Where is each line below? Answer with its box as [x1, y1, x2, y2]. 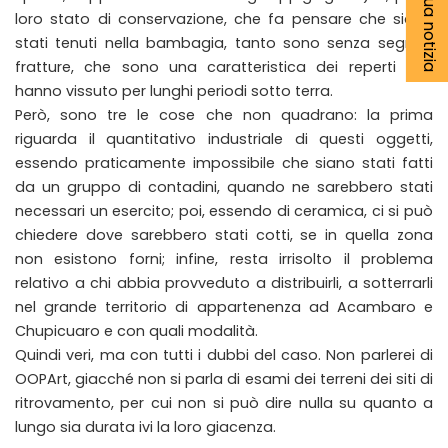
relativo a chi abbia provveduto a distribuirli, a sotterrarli [15, 272, 433, 293]
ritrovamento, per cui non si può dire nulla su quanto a [15, 392, 433, 413]
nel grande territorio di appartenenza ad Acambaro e [15, 296, 433, 317]
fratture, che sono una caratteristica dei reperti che [15, 56, 433, 77]
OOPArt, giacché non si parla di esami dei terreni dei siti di [15, 368, 433, 389]
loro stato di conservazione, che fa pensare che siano [15, 8, 433, 29]
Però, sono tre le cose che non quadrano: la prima [15, 104, 433, 125]
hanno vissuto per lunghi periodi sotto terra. [15, 80, 333, 101]
